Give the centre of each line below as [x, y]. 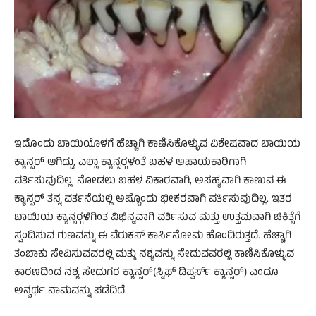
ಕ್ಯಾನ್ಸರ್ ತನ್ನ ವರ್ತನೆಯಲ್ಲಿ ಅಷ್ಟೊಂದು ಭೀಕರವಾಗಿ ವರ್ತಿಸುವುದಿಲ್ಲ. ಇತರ [153, 200]
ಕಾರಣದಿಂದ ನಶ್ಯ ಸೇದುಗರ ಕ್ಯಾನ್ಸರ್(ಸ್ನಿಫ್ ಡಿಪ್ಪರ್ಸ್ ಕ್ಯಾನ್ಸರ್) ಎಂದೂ [146, 273]
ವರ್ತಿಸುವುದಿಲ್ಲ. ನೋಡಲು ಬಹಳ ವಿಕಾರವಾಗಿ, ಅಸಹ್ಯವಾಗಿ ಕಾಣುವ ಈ [150, 181]
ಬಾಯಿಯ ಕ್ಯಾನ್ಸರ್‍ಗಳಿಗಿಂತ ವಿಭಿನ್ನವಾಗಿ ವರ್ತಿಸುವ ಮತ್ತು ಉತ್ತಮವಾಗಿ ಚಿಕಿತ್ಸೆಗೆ [157, 218]
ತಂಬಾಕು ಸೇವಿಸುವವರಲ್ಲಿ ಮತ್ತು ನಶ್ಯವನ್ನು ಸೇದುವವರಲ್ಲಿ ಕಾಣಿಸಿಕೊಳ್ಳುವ [154, 255]
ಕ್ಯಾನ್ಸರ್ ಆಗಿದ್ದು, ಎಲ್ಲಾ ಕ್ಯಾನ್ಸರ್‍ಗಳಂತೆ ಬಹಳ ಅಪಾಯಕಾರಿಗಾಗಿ [130, 163]
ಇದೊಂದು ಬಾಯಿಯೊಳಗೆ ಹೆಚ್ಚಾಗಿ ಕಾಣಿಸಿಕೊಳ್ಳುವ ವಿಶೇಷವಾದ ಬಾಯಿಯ [157, 145]
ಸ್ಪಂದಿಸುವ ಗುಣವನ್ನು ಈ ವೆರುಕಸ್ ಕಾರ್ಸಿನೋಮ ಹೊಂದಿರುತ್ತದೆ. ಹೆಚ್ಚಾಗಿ [153, 236]
